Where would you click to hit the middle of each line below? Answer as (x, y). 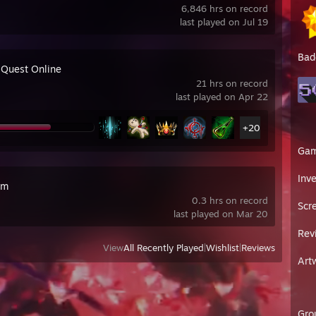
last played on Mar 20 (221, 214)
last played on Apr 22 (222, 97)
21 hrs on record (232, 83)
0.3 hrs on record (230, 200)
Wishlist (223, 248)
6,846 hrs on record (225, 8)
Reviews (258, 248)
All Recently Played (164, 248)
